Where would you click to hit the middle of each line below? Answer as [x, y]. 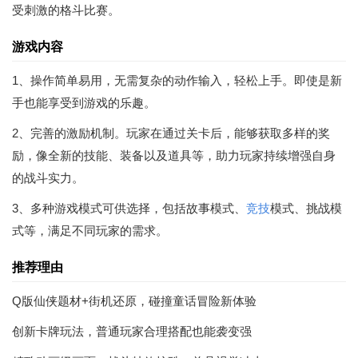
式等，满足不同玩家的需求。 [90, 230]
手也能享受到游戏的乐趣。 [84, 102]
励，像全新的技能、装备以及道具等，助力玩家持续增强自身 [174, 155]
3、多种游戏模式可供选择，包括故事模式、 [129, 208]
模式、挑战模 [306, 208]
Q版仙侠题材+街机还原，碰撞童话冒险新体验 [134, 300]
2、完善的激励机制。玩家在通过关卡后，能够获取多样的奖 [171, 133]
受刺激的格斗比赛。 [66, 10]
